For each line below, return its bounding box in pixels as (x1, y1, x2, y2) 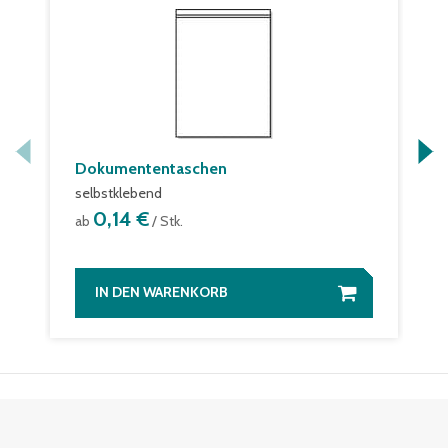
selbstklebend (75, 184, 162, 202)
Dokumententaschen (75, 159, 227, 178)
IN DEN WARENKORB (95, 283, 228, 301)
